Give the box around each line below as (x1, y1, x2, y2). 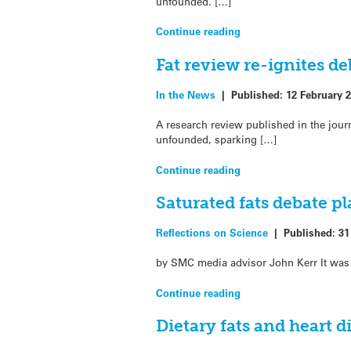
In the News (156, 88, 216, 102)
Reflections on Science (156, 226, 269, 240)
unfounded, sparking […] (156, 132, 277, 147)
